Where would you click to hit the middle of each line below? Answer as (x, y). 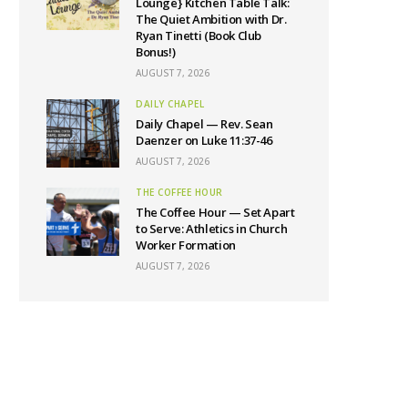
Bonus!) (156, 51)
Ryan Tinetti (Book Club (199, 35)
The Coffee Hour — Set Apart (215, 212)
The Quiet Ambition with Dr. (211, 19)
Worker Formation (186, 245)
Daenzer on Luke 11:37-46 (204, 140)
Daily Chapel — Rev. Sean (204, 123)
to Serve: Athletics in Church (212, 228)
